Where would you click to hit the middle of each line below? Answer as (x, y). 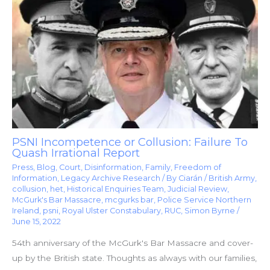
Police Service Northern (204, 200)
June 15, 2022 (36, 222)
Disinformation (113, 168)
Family (158, 168)
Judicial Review (197, 189)
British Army (232, 178)
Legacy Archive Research (111, 178)
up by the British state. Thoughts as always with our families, (134, 258)
